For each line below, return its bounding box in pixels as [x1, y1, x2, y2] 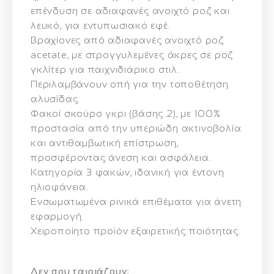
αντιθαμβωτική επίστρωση [49, 138, 177, 148]
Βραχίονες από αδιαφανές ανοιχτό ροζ [31, 35, 224, 45]
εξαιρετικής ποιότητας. [128, 226, 241, 236]
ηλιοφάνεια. [31, 182, 89, 192]
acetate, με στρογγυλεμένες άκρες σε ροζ [31, 50, 234, 60]
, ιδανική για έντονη [130, 167, 224, 177]
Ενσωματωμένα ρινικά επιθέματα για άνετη [31, 196, 242, 207]
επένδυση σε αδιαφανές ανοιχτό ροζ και [31, 6, 230, 16]
